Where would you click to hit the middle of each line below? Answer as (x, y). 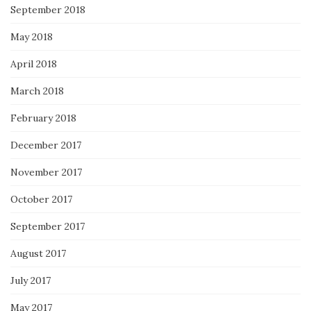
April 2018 (34, 64)
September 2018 (48, 9)
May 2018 (32, 36)
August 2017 (38, 253)
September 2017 (48, 226)
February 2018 (43, 118)
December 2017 (46, 145)
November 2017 (46, 172)
